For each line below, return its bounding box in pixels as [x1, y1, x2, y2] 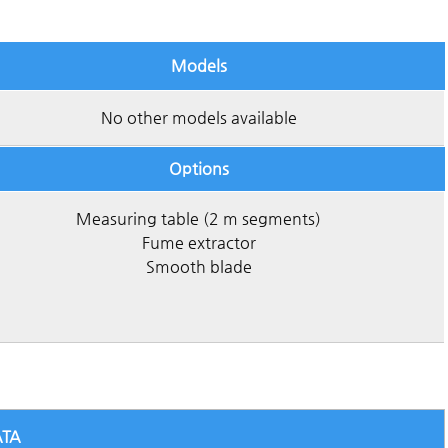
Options [169, 159, 229, 178]
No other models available [100, 108, 297, 127]
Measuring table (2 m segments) [76, 209, 321, 228]
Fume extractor [141, 233, 256, 252]
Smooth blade [145, 257, 252, 276]
